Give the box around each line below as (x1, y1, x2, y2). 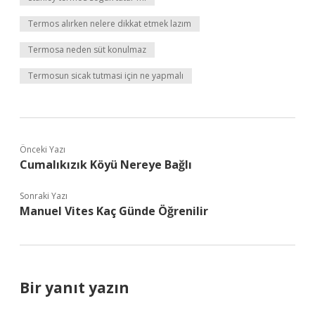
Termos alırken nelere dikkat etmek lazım (28, 18, 191, 30)
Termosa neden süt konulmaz (28, 44, 146, 56)
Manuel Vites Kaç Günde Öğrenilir (20, 203, 208, 219)
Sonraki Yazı (20, 190, 67, 202)
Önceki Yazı (20, 143, 65, 155)
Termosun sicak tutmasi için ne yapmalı (28, 70, 184, 82)
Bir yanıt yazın (20, 278, 129, 297)
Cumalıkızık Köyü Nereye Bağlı (20, 157, 192, 172)
